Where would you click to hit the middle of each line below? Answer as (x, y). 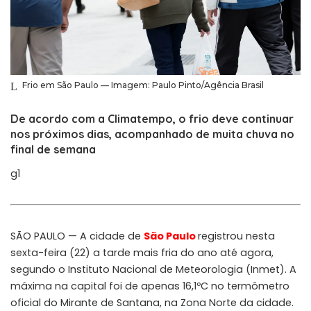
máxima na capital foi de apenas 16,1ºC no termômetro (150, 286)
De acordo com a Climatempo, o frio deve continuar (152, 119)
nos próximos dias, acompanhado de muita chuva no (152, 134)
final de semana (53, 150)
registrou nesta (236, 236)
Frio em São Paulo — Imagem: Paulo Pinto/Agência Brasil (143, 85)
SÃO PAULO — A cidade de (77, 236)
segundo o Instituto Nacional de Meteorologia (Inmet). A (153, 270)
